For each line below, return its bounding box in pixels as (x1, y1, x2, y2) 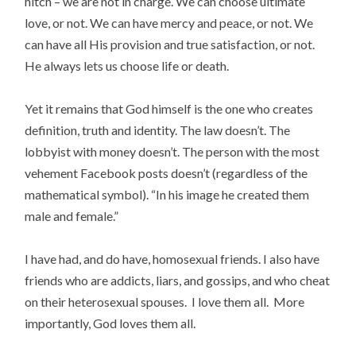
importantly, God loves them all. (25, 315, 196, 331)
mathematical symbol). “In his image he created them (25, 187, 310, 203)
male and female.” (25, 208, 119, 224)
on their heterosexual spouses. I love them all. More (25, 294, 305, 310)
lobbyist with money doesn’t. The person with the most (25, 144, 320, 160)
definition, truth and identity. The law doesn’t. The (25, 122, 291, 138)
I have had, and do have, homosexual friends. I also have (25, 251, 320, 267)
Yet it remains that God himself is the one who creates (25, 101, 314, 117)
